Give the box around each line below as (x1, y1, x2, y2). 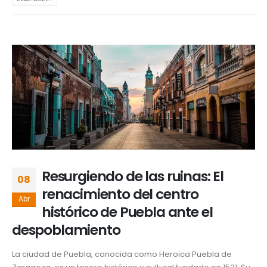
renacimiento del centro (42, 184, 199, 204)
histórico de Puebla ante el (42, 202, 213, 222)
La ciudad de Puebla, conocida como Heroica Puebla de (12, 249, 232, 260)
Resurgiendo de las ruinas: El (42, 166, 224, 187)
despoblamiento (12, 220, 120, 240)
